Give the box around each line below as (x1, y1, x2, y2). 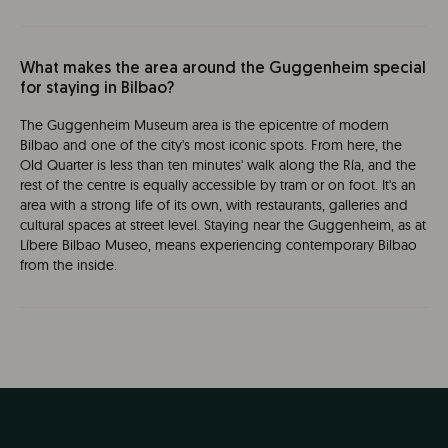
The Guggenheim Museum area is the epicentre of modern (20, 116, 389, 134)
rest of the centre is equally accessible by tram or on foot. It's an (20, 176, 416, 194)
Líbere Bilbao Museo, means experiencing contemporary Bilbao (20, 236, 417, 254)
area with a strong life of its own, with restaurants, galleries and (20, 196, 408, 214)
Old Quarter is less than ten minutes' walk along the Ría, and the (20, 156, 416, 174)
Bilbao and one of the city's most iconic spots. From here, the (20, 136, 402, 154)
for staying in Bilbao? (20, 81, 174, 97)
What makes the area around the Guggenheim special (20, 61, 426, 77)
